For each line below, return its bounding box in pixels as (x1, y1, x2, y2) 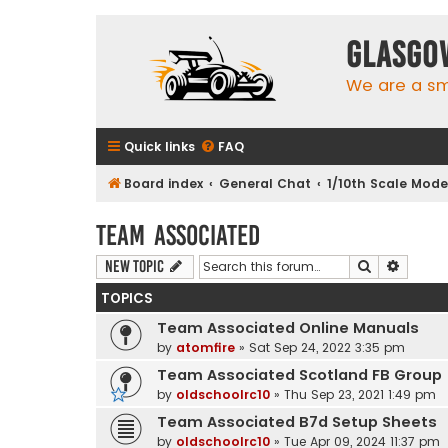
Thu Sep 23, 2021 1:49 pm (284, 385, 436, 403)
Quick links (124, 138, 195, 155)
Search (372, 255, 414, 275)
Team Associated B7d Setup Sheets (157, 411, 437, 432)
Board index (124, 175, 203, 192)
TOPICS (101, 288, 153, 308)
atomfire (176, 338, 235, 356)
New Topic (105, 256, 164, 276)
